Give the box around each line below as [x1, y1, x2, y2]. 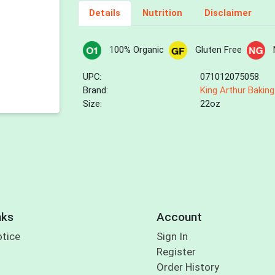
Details [88, 7, 120, 19]
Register [156, 246, 196, 258]
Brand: [83, 85, 109, 96]
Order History [156, 261, 219, 274]
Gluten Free [195, 44, 242, 56]
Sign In [156, 230, 188, 243]
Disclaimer [204, 7, 252, 19]
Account [156, 209, 202, 224]
